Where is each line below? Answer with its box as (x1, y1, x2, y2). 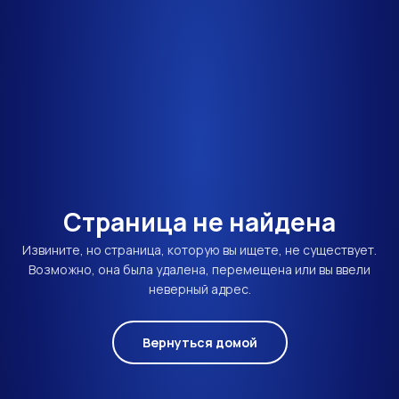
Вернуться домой (142, 334, 257, 351)
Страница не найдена (63, 205, 336, 239)
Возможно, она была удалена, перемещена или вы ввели (28, 261, 370, 278)
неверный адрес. (148, 281, 251, 297)
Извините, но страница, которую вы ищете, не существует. (22, 241, 377, 258)
